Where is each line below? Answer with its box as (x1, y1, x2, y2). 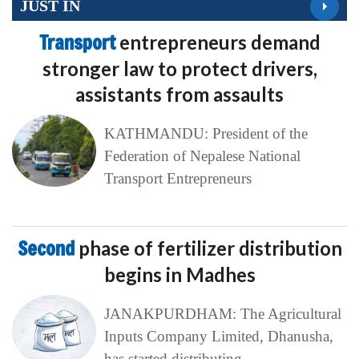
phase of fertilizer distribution (78, 236, 342, 260)
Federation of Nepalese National (103, 147, 301, 164)
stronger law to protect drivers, (42, 56, 317, 80)
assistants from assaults (75, 82, 284, 106)
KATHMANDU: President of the (103, 124, 308, 142)
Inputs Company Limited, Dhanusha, (103, 327, 333, 345)
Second (17, 235, 79, 261)
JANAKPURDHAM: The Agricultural (103, 305, 341, 322)
